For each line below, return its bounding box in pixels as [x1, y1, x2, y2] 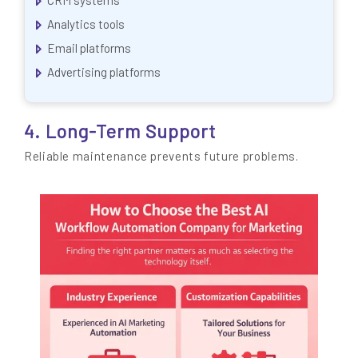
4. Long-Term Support [24, 119, 216, 142]
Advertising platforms [47, 64, 161, 79]
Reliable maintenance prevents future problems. [24, 148, 299, 163]
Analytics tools [47, 16, 125, 31]
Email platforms [47, 40, 131, 55]
